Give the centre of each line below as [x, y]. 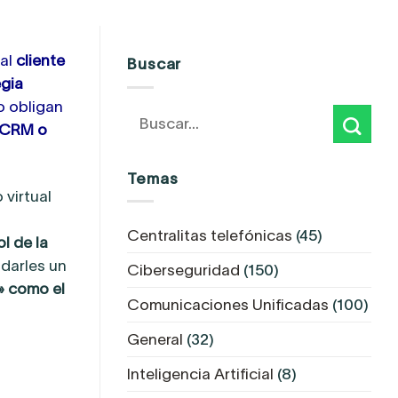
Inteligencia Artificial [200, 374]
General [155, 339]
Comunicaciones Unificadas [228, 304]
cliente [41, 61]
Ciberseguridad [183, 270]
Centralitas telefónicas [210, 235]
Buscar [155, 64]
